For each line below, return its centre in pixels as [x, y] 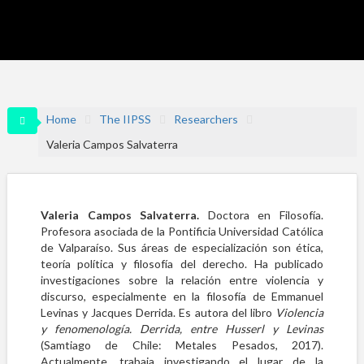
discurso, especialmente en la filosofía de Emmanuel [182, 296]
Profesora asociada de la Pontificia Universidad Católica [182, 231]
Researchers [206, 119]
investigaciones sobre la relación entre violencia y [182, 280]
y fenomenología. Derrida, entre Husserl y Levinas [182, 329]
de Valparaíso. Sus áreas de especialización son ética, [182, 247]
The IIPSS [125, 119]
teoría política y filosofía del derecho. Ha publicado [182, 264]
